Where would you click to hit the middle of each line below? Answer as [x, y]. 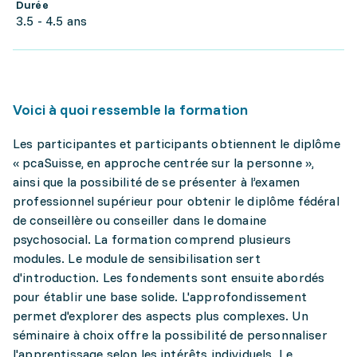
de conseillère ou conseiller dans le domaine [140, 220]
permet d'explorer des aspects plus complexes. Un [161, 316]
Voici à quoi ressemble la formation [131, 110]
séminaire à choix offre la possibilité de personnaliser [170, 335]
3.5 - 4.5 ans [52, 21]
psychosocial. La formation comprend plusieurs [152, 239]
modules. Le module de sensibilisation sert [137, 258]
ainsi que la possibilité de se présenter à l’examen [157, 182]
